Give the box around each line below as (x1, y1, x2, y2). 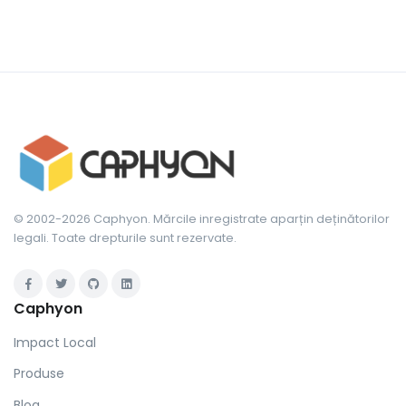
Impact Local (14, 333, 96, 352)
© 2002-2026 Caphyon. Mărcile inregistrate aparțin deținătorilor (14, 211, 390, 227)
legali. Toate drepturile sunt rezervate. (14, 230, 237, 246)
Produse (14, 364, 64, 383)
